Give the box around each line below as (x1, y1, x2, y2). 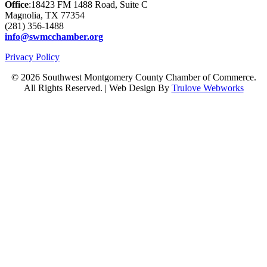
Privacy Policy (5, 52, 60, 62)
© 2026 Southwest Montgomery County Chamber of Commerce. (11, 72, 256, 82)
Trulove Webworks (171, 83, 244, 93)
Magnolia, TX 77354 (5, 10, 85, 20)
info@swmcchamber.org (5, 32, 103, 42)
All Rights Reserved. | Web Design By (23, 83, 172, 93)
